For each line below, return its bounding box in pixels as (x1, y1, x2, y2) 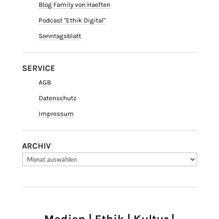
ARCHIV (22, 141, 51, 151)
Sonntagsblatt (38, 32, 81, 40)
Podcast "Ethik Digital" (38, 17, 106, 24)
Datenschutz (38, 94, 76, 102)
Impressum (38, 110, 74, 118)
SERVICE (22, 63, 55, 73)
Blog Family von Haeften (38, 1, 110, 9)
